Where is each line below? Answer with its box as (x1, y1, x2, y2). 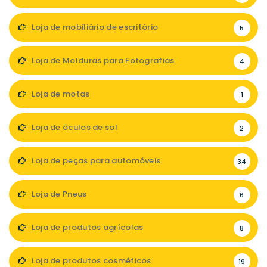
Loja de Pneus (29, 188, 87, 200)
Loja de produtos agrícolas (29, 221, 144, 233)
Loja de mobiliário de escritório (29, 21, 159, 33)
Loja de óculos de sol (29, 121, 117, 133)
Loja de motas (29, 88, 90, 100)
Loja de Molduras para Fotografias (29, 54, 175, 66)
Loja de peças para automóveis (29, 154, 161, 166)
